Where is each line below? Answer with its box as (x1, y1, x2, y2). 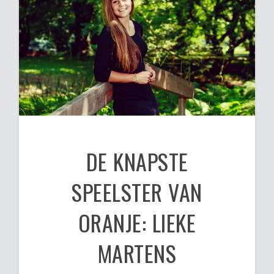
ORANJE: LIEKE (78, 206, 196, 239)
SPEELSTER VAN (72, 176, 202, 209)
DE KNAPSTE (86, 145, 188, 178)
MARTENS (97, 237, 177, 270)
